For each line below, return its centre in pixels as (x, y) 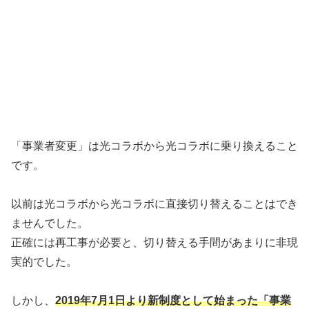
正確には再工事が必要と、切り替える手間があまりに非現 (154, 243)
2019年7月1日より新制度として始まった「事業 (173, 301)
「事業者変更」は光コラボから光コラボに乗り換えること (154, 146)
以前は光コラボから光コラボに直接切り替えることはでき (154, 204)
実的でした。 (44, 262)
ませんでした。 (50, 223)
